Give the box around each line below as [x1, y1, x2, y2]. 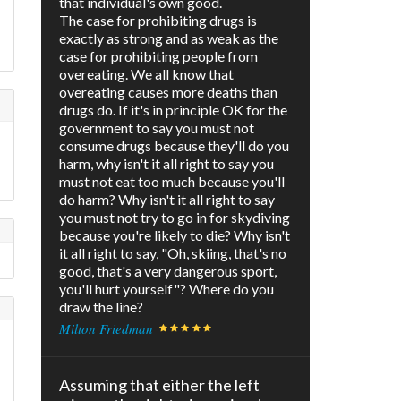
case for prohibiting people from [59, 47, 258, 65]
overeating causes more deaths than [59, 83, 277, 101]
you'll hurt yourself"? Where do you [59, 280, 274, 298]
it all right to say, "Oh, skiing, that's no [59, 244, 286, 262]
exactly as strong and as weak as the [59, 30, 278, 47]
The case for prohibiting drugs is [59, 12, 257, 30]
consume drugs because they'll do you [59, 137, 289, 155]
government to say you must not [59, 119, 254, 137]
